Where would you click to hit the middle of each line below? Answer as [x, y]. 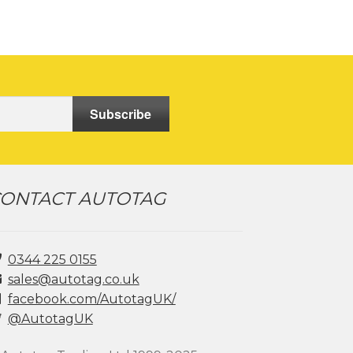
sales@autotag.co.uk [73, 279]
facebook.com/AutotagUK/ [91, 299]
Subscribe [121, 113]
